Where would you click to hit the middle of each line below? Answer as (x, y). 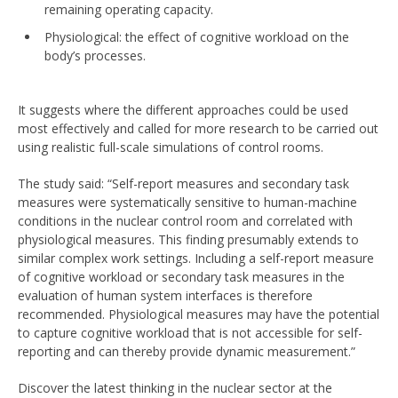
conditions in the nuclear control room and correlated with (185, 221)
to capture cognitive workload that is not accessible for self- (190, 333)
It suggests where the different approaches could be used (183, 110)
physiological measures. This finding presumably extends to (188, 239)
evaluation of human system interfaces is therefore (165, 295)
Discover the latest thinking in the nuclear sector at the (175, 388)
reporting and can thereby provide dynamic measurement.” (187, 351)
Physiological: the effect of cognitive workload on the (197, 37)
